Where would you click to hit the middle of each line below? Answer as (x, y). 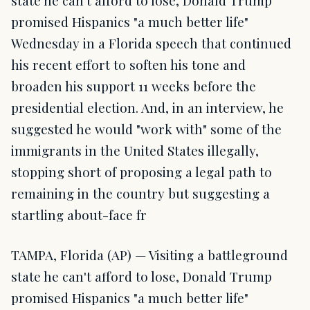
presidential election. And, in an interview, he (147, 108)
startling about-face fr (79, 215)
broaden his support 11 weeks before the (134, 86)
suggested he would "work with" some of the (146, 129)
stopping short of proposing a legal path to (142, 172)
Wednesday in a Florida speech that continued (151, 43)
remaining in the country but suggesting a (140, 193)
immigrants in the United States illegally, (135, 151)
